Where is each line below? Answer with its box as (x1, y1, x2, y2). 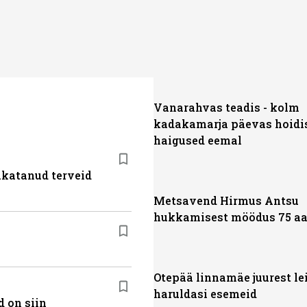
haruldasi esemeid (153, 286, 257, 301)
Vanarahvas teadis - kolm (153, 100, 299, 114)
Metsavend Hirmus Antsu (153, 193, 299, 208)
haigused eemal (153, 133, 242, 147)
